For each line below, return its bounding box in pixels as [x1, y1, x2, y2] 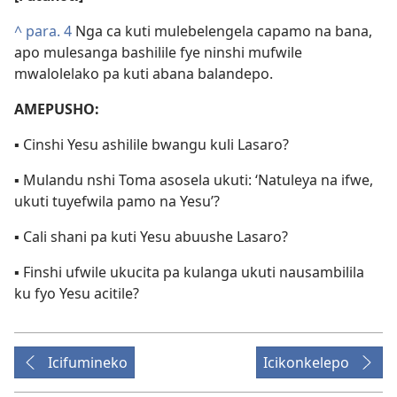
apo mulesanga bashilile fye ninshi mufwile [14, 43, 302, 62]
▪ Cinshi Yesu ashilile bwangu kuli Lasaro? [14, 135, 289, 154]
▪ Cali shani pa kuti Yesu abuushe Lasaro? [14, 227, 288, 246]
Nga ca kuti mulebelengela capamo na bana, [72, 21, 372, 41]
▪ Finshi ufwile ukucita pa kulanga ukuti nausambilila [14, 262, 364, 282]
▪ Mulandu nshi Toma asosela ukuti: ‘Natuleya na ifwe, [14, 170, 373, 190]
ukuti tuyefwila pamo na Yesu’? [14, 191, 220, 211]
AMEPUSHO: [14, 99, 99, 119]
